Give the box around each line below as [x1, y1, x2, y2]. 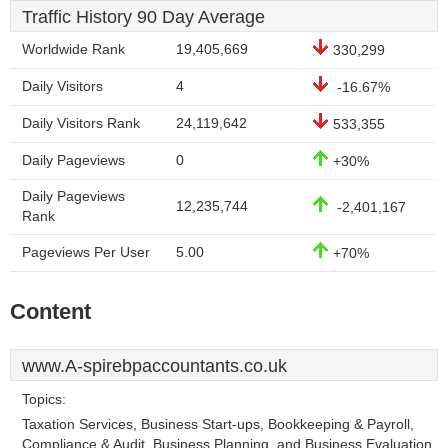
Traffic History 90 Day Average [22, 7, 265, 27]
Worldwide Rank [22, 42, 125, 57]
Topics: [22, 392, 66, 407]
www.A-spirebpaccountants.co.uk [22, 356, 287, 376]
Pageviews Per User [22, 245, 150, 260]
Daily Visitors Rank [22, 116, 140, 131]
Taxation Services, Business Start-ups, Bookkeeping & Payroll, [22, 417, 414, 432]
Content [10, 299, 91, 324]
